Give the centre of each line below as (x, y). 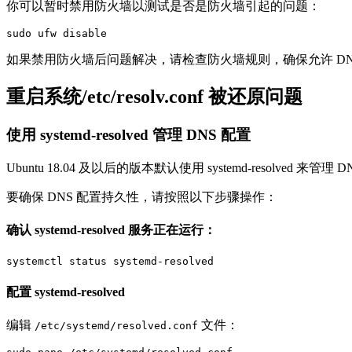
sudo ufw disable (57, 34)
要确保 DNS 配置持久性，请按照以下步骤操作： (142, 196)
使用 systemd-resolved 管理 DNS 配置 (128, 135)
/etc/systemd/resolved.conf (116, 325)
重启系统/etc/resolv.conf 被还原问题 (154, 97)
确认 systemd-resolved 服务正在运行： (111, 230)
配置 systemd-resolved (66, 291)
